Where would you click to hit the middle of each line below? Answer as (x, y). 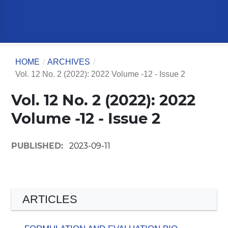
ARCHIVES (69, 62)
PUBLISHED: (38, 146)
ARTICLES (50, 199)
